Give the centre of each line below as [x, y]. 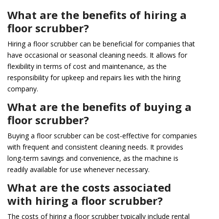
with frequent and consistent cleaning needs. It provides [95, 147]
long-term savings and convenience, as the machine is [93, 158]
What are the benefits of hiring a [97, 14]
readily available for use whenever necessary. [78, 169]
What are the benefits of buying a [99, 106]
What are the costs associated [89, 187]
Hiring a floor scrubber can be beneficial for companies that [101, 44]
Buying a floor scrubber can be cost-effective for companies [102, 135]
